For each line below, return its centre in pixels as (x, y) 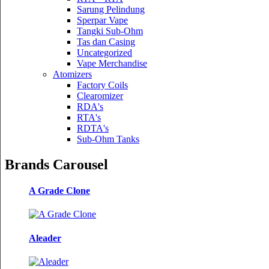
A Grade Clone (59, 190)
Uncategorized (104, 52)
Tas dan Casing (106, 41)
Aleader (45, 238)
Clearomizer (100, 95)
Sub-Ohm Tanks (108, 139)
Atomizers (72, 74)
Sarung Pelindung (111, 9)
